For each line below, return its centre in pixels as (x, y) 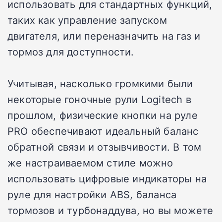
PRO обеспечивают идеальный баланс (103, 131)
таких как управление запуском (87, 20)
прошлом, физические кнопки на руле (103, 115)
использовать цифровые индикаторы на (107, 178)
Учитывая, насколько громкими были (100, 83)
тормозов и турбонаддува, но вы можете (111, 210)
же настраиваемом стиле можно (90, 162)
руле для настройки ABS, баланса (92, 194)
